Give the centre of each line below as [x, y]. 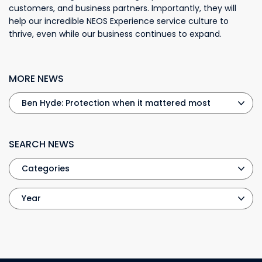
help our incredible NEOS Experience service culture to [119, 21]
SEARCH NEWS [42, 144]
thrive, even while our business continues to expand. [115, 34]
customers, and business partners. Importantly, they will [123, 8]
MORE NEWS [36, 79]
